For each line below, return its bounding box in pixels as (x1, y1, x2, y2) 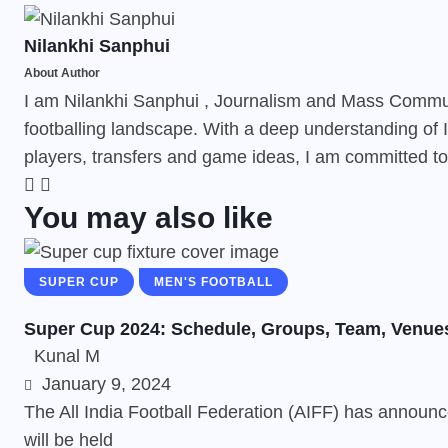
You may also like (24, 200, 273, 234)
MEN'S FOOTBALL (154, 274, 273, 289)
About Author (24, 65, 100, 80)
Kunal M (34, 345, 100, 366)
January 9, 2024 (37, 373, 171, 394)
